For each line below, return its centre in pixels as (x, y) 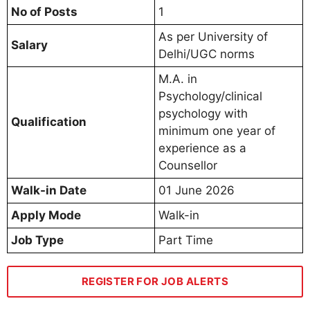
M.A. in (178, 79)
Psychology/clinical (210, 96)
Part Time (186, 240)
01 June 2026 (197, 190)
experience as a (202, 148)
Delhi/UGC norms (207, 54)
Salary (29, 45)
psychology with (203, 113)
